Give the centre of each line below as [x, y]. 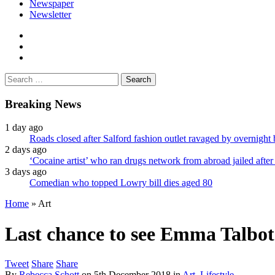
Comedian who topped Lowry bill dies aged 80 [121, 183]
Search [17, 77]
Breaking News [43, 104]
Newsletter [50, 14]
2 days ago [26, 150]
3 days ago [26, 172]
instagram [48, 56]
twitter [41, 45]
